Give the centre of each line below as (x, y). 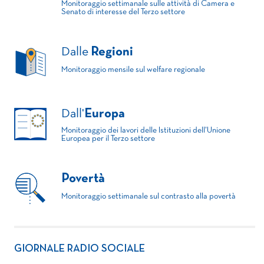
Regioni (112, 52)
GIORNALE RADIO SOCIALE (80, 249)
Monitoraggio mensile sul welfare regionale (133, 70)
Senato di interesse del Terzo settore (123, 12)
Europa (105, 114)
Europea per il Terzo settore (108, 139)
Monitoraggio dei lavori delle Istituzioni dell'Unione (146, 131)
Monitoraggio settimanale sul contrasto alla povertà (148, 197)
